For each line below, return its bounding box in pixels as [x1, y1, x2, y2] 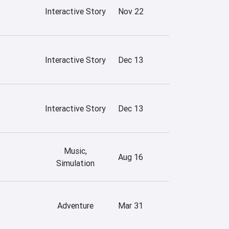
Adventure [57, 200, 94, 211]
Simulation [56, 157, 95, 168]
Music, [63, 145, 87, 156]
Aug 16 [118, 151, 143, 162]
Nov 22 [118, 6, 144, 16]
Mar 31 [118, 200, 143, 211]
